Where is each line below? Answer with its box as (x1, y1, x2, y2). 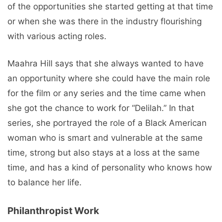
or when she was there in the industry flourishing (7, 16, 202, 26)
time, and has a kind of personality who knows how (7, 163, 212, 173)
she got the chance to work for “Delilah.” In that (7, 103, 194, 113)
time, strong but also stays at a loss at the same (7, 148, 200, 158)
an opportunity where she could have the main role (7, 73, 210, 84)
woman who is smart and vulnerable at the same (7, 133, 203, 143)
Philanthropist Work (7, 205, 99, 217)
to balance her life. (7, 177, 82, 188)
